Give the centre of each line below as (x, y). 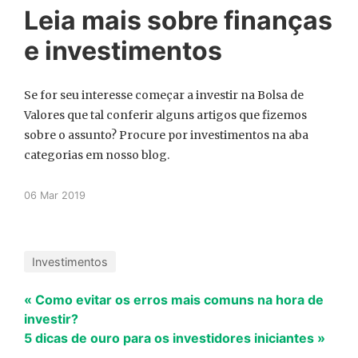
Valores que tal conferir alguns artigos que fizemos (165, 115)
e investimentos (123, 51)
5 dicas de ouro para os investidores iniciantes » (175, 338)
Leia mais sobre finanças (178, 20)
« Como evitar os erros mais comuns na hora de (174, 300)
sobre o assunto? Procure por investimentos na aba (166, 135)
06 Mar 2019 (55, 195)
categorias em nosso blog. (97, 155)
